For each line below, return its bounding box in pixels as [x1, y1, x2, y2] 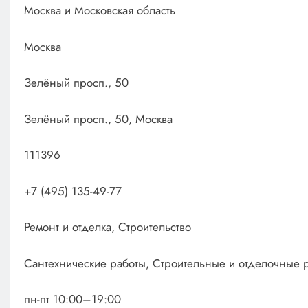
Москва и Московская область [23, 2, 175, 19]
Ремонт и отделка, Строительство [23, 219, 191, 236]
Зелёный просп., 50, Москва [23, 110, 173, 127]
